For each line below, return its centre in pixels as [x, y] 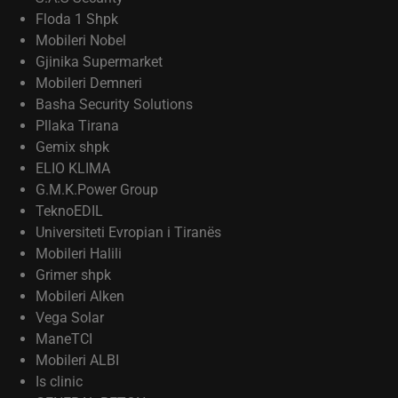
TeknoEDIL [69, 211]
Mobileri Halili [79, 254]
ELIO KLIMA [73, 168]
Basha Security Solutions [114, 104]
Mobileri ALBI [77, 360]
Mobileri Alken [80, 296]
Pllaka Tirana [77, 126]
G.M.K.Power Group [97, 190]
